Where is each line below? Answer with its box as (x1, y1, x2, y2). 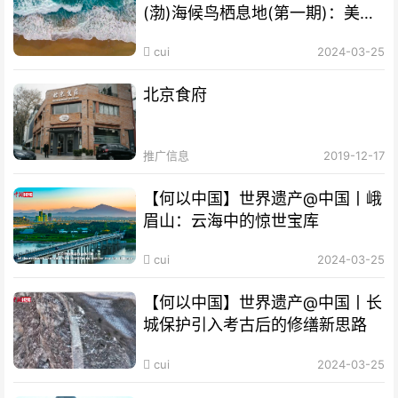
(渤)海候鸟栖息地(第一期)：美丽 (143, 3, 377, 22)
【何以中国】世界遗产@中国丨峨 (143, 189, 383, 209)
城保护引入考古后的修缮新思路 (143, 315, 368, 335)
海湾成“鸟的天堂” (143, 25, 268, 44)
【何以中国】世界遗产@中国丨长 (143, 293, 383, 313)
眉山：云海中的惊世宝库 (143, 211, 320, 231)
